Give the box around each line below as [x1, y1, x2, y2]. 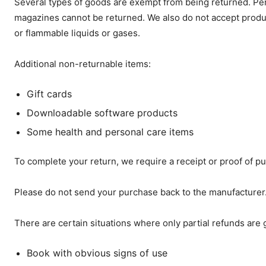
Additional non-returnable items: [14, 58, 151, 69]
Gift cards [27, 88, 72, 100]
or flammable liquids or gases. [14, 27, 140, 39]
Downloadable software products [27, 107, 178, 119]
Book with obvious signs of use [27, 247, 167, 259]
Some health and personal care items [27, 126, 194, 138]
